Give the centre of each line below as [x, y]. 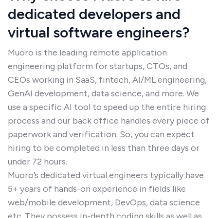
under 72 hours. [37, 162]
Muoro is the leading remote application [87, 53]
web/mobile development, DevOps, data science [104, 202]
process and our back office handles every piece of [109, 121]
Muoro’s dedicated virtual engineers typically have [106, 175]
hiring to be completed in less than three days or [104, 148]
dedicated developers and [94, 14]
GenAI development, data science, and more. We [103, 93]
